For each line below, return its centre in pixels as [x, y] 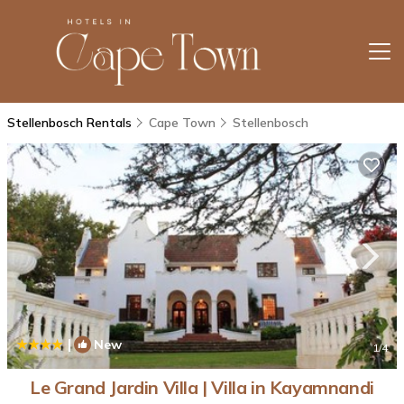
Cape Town [182, 122]
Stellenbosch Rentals [71, 122]
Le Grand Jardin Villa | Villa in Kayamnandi [202, 387]
